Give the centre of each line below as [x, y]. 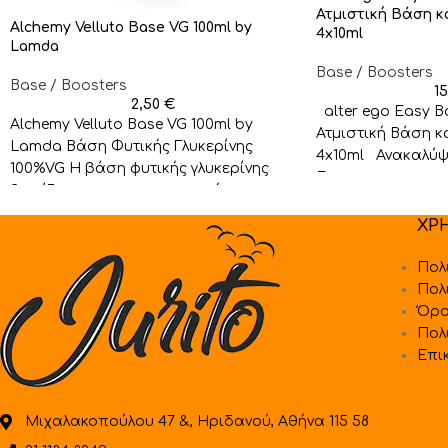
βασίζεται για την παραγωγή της [130, 191]
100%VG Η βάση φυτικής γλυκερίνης [139, 169]
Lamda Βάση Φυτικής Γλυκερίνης [131, 147]
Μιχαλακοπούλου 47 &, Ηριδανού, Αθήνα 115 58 [197, 421]
